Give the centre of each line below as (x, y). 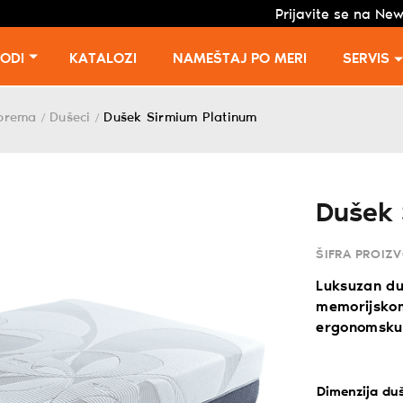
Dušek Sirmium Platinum (180, 118)
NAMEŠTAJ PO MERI (239, 59)
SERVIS (366, 59)
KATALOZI (103, 59)
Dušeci (70, 118)
